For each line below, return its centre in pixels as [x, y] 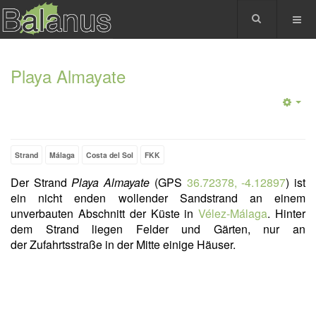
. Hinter [287, 213]
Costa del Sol [110, 155]
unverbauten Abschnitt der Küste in [105, 213]
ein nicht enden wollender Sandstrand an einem [158, 198]
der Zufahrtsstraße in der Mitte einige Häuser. [123, 244]
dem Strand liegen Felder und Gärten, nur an [158, 229]
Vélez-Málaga [233, 213]
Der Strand [41, 182]
